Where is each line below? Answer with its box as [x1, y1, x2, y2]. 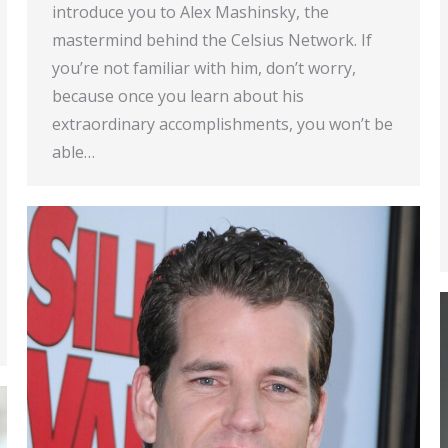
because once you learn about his [52, 85, 304, 108]
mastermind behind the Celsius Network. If [52, 29, 372, 52]
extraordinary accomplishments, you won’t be [52, 113, 393, 136]
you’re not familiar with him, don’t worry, [52, 57, 356, 80]
